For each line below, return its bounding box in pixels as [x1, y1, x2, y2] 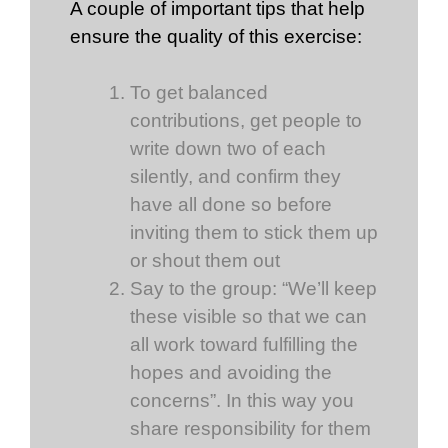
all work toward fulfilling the [130, 334, 358, 356]
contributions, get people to [130, 110, 362, 132]
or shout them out [130, 250, 280, 272]
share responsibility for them [130, 418, 371, 440]
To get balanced [130, 82, 268, 104]
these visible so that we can [130, 306, 367, 328]
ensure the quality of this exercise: [70, 26, 362, 48]
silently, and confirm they [130, 166, 341, 188]
